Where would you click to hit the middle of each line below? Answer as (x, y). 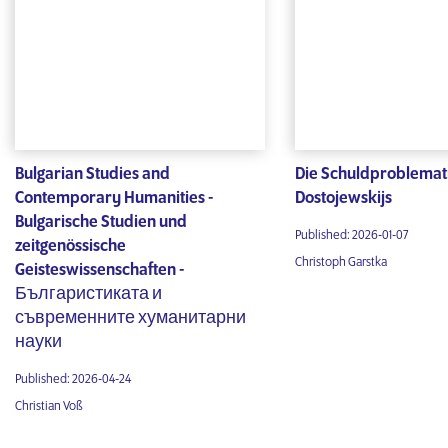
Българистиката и (88, 294)
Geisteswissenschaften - (99, 270)
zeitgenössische (70, 246)
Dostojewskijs (343, 198)
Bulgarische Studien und (101, 222)
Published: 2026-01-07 (352, 235)
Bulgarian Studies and (92, 174)
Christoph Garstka (341, 262)
